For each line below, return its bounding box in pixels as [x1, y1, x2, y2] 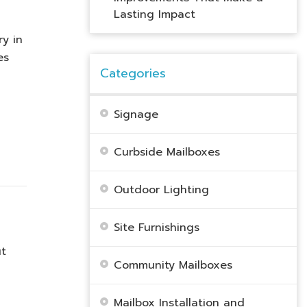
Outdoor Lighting [113, 182, 209, 198]
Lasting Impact [113, 6, 195, 23]
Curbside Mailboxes [113, 144, 220, 160]
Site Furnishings [113, 219, 199, 236]
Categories [99, 64, 166, 83]
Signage [113, 106, 158, 123]
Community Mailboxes [113, 257, 232, 273]
